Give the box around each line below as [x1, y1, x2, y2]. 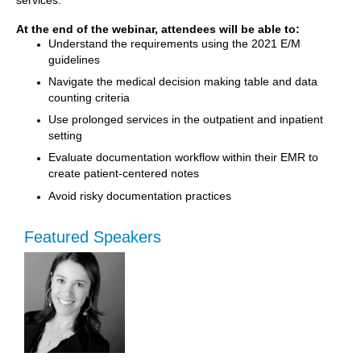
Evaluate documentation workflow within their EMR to [48, 150, 318, 164]
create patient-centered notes [48, 166, 199, 178]
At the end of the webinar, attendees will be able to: [16, 22, 300, 35]
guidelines [48, 52, 100, 64]
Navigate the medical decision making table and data [48, 74, 317, 88]
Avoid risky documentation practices [48, 189, 234, 202]
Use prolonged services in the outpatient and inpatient [48, 112, 323, 126]
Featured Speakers [24, 227, 161, 246]
